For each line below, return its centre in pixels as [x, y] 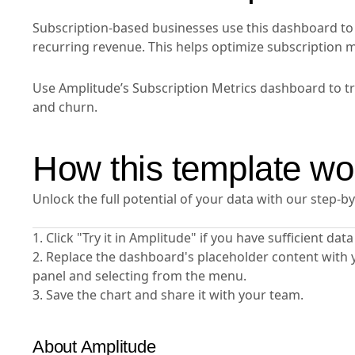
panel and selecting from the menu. [139, 276]
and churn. [65, 107]
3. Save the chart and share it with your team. [168, 295]
